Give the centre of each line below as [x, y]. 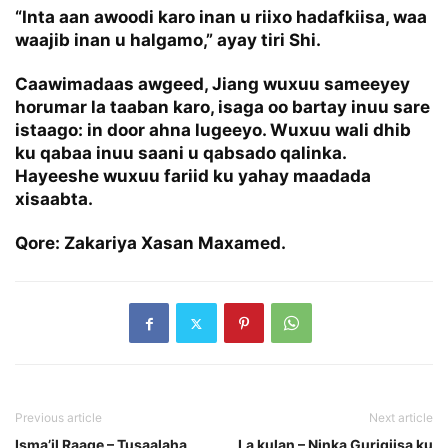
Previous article [58, 418]
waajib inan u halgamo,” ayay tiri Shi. [168, 40]
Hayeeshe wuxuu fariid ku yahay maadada [193, 176]
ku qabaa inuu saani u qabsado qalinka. [180, 153]
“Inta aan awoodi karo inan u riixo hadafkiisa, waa [221, 17]
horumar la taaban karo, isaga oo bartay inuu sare [222, 107]
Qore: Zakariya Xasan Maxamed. [150, 243]
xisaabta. [54, 199]
